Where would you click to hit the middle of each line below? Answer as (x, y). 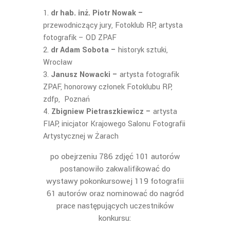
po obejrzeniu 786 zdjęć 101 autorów (115, 157)
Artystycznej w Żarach (81, 136)
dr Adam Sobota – (84, 50)
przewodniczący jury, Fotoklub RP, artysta (113, 25)
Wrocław (58, 62)
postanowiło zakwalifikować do (115, 169)
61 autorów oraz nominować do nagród (115, 194)
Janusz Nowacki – (85, 75)
